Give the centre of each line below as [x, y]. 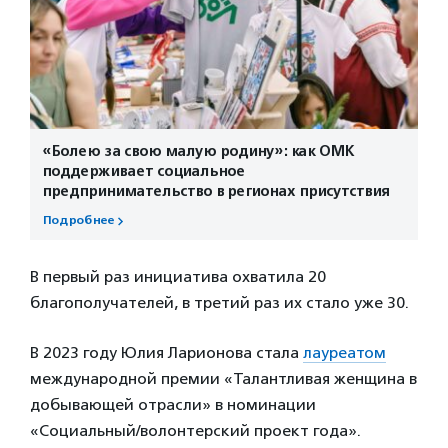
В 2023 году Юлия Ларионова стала [166, 353]
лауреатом [344, 353]
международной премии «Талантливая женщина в [223, 379]
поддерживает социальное [143, 171]
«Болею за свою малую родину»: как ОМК [198, 151]
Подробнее [78, 221]
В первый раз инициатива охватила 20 [178, 277]
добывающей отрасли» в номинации [173, 405]
